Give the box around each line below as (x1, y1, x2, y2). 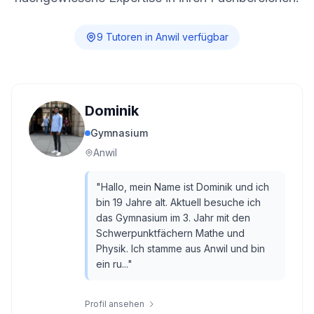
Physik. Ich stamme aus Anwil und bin (96, 243, 265, 254)
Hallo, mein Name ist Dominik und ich (101, 181, 269, 193)
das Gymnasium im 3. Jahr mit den (96, 212, 250, 224)
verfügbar (179, 31, 228, 43)
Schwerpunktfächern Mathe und (96, 227, 245, 239)
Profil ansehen (85, 299, 144, 309)
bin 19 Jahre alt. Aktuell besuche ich (96, 196, 261, 208)
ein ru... (96, 258, 128, 270)
